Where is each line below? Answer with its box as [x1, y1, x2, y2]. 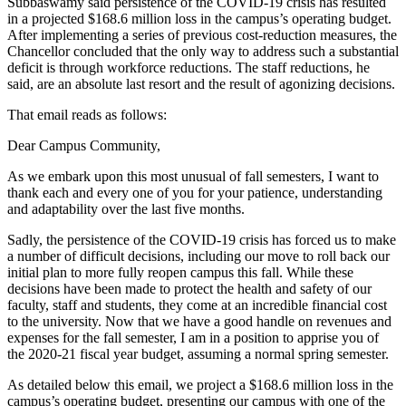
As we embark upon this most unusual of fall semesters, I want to [7, 168, 379, 184]
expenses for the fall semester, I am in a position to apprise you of [7, 329, 379, 345]
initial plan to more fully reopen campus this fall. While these [7, 264, 353, 280]
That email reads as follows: [7, 106, 170, 122]
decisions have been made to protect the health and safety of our [7, 280, 372, 296]
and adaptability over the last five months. [7, 200, 245, 217]
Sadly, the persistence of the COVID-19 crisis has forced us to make [7, 231, 396, 247]
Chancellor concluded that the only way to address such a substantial [7, 43, 399, 59]
